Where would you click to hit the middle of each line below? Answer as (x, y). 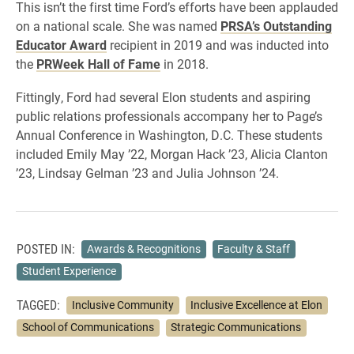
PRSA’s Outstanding (276, 26)
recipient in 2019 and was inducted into (218, 45)
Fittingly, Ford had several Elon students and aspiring (163, 97)
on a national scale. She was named (118, 26)
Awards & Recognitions (143, 249)
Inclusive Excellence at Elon (257, 305)
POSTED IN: (46, 249)
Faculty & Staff (254, 249)
